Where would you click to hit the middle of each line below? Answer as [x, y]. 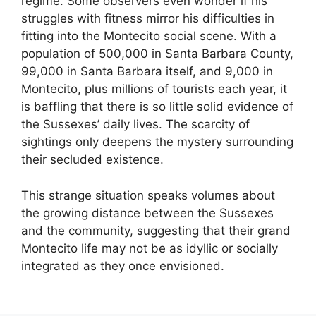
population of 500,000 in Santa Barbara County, [157, 54]
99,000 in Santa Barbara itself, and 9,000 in [147, 72]
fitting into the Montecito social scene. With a [149, 36]
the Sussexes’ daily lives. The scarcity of [135, 124]
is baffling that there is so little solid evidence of [157, 107]
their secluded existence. [92, 160]
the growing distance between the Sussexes [147, 213]
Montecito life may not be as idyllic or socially [150, 248]
